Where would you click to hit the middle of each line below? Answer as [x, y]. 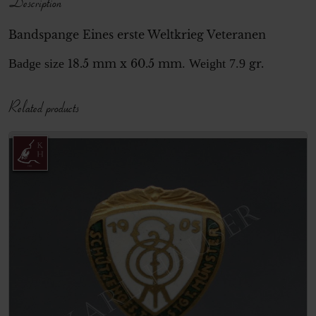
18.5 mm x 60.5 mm [125, 63]
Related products [44, 106]
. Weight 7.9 [214, 63]
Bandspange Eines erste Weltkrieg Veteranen [137, 34]
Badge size [38, 63]
